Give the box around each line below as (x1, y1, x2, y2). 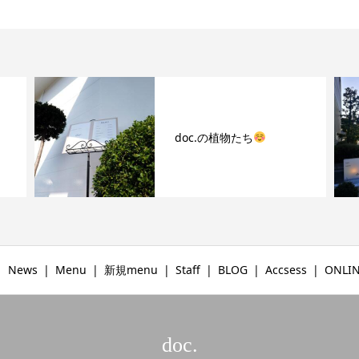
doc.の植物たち (175, 129, 254, 145)
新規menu (104, 262, 158, 278)
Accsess (265, 262, 307, 278)
